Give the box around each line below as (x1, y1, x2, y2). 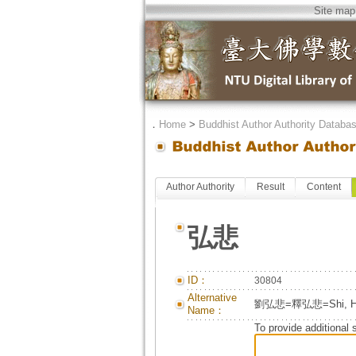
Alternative (187, 292, 237, 304)
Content (306, 181, 341, 192)
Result (256, 181, 284, 192)
